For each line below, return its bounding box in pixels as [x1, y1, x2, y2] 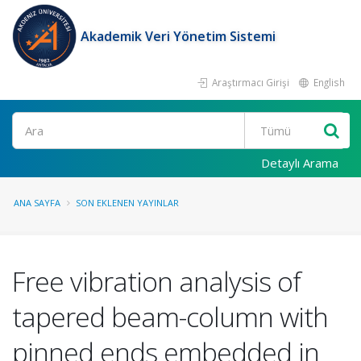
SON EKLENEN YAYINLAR [76, 197, 179, 209]
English [311, 76, 345, 89]
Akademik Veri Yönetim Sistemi [81, 27, 276, 45]
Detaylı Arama [261, 155, 338, 171]
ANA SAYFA [14, 197, 60, 209]
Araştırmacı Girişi [210, 76, 289, 89]
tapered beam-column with [12, 298, 328, 335]
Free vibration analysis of [12, 263, 301, 300]
